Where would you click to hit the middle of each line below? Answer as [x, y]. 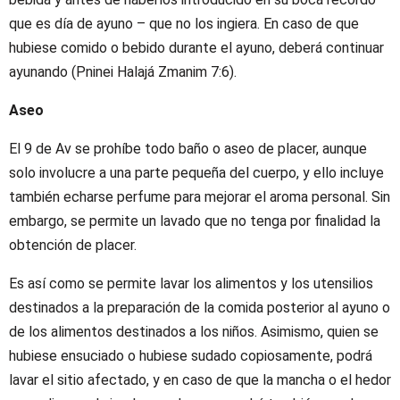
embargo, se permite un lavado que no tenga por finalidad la [195, 221]
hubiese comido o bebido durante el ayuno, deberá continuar [196, 47]
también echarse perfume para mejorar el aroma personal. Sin [200, 196]
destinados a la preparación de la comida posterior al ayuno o [200, 307]
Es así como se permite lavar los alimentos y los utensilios [191, 283]
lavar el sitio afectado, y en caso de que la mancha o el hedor [200, 379]
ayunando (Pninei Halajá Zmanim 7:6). [123, 71]
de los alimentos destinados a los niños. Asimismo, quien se [194, 331]
